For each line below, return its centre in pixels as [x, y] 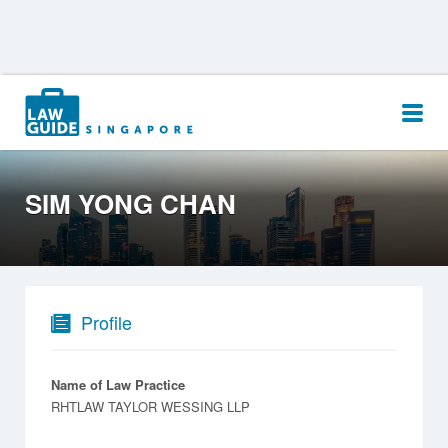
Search [59, 98]
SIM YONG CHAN [130, 203]
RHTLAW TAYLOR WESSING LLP [150, 406]
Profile [106, 321]
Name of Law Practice [118, 384]
